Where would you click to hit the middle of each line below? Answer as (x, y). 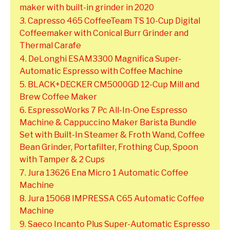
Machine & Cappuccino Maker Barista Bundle (108, 123)
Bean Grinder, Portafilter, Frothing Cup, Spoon (109, 147)
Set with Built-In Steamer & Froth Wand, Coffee (112, 135)
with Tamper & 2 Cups (62, 160)
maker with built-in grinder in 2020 (87, 8)
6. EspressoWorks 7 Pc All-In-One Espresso (103, 110)
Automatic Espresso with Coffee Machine (101, 71)
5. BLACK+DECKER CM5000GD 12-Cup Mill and (109, 85)
